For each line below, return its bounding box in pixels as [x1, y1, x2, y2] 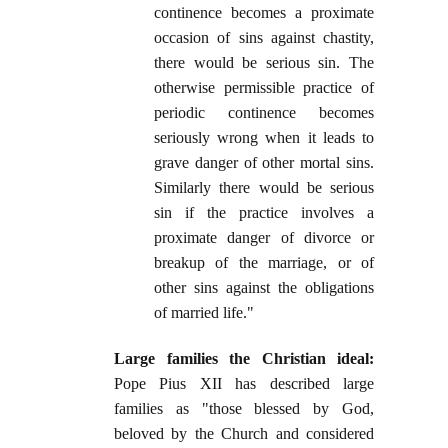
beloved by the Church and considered [114, 425, 374, 443]
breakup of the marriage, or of [154, 254, 374, 272]
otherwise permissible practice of [154, 79, 374, 97]
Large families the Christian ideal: [114, 350, 374, 368]
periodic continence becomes [154, 104, 374, 122]
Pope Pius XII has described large [114, 375, 374, 393]
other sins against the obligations [154, 279, 374, 297]
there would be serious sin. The [154, 54, 374, 72]
